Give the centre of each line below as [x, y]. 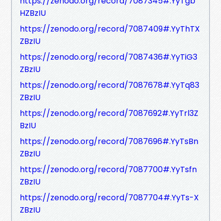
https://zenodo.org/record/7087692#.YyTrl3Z [109, 113]
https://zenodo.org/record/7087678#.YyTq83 [110, 85]
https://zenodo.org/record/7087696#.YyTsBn [109, 141]
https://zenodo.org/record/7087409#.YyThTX [110, 29]
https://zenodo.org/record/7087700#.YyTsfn [108, 169]
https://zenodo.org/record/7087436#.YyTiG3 [109, 57]
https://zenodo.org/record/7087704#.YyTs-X [109, 197]
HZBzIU [33, 13]
